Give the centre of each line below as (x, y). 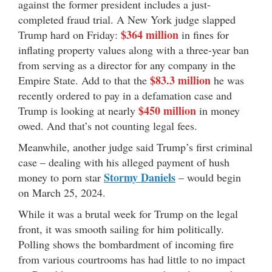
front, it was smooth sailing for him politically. (121, 229)
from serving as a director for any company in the (127, 65)
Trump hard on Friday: (70, 35)
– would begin (208, 178)
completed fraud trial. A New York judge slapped (127, 20)
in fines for (204, 35)
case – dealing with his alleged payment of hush (124, 162)
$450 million (167, 111)
